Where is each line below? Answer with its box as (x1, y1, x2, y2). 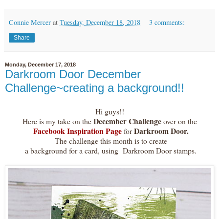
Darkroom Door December (5, 67, 141, 81)
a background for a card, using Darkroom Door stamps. (22, 145, 197, 155)
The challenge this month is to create (52, 135, 167, 146)
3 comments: (149, 17, 185, 27)
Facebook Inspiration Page (30, 125, 122, 136)
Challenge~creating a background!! (5, 81, 184, 94)
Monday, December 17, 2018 (5, 61, 76, 67)
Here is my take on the (22, 115, 91, 126)
